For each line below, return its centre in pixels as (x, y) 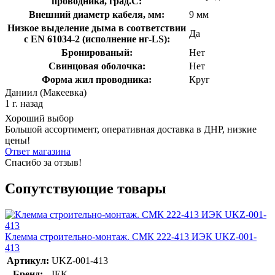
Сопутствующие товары (86, 188)
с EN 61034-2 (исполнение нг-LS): (97, 39)
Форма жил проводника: (97, 79)
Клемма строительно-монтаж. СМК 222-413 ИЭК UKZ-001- (131, 236)
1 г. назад (24, 103)
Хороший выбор (39, 118)
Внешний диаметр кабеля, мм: (97, 14)
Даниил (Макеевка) (46, 92)
